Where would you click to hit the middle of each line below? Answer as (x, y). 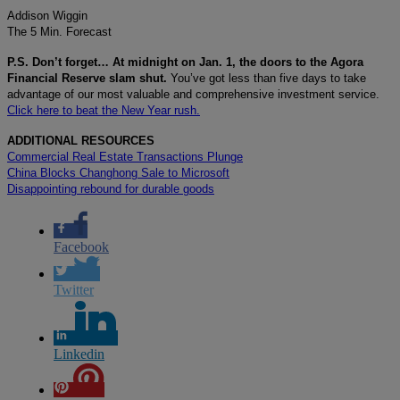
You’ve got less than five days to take (268, 78)
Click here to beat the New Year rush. (104, 110)
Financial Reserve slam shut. (89, 78)
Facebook (81, 246)
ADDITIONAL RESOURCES (81, 140)
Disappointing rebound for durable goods (111, 188)
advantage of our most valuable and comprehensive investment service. (193, 94)
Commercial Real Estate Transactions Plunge (125, 156)
